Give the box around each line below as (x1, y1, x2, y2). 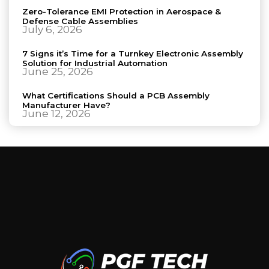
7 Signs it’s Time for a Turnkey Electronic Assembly (22, 49, 243, 59)
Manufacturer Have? (22, 100, 110, 110)
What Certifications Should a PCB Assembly (22, 91, 210, 101)
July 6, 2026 (22, 23, 82, 36)
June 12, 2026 (22, 107, 91, 120)
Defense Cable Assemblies (22, 16, 138, 26)
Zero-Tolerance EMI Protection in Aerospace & (22, 7, 221, 17)
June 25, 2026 (22, 65, 93, 78)
